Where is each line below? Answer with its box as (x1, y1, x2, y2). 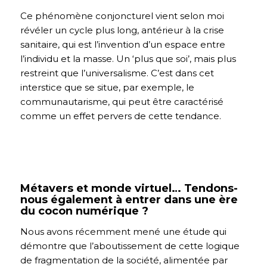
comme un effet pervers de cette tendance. (20, 110, 221, 122)
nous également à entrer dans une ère (20, 193, 238, 207)
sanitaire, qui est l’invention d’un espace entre (20, 38, 225, 50)
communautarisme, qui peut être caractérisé (20, 95, 223, 107)
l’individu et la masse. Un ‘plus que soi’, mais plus (20, 52, 236, 64)
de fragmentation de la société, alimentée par (20, 254, 228, 266)
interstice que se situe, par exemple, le (20, 81, 194, 93)
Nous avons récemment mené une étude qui (20, 226, 226, 237)
